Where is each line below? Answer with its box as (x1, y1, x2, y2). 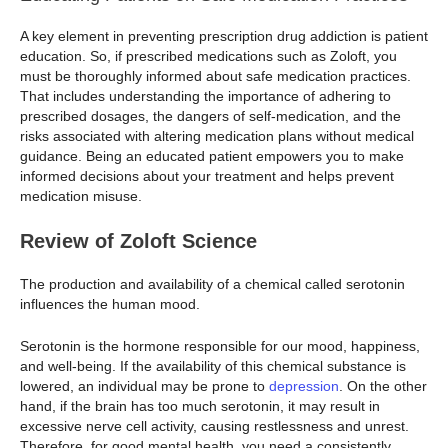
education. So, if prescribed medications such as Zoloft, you (20, 48, 397, 65)
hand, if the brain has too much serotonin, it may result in (20, 398, 380, 415)
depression (269, 378, 339, 395)
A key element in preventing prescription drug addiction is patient (20, 28, 428, 45)
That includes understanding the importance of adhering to (20, 88, 391, 105)
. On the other (339, 378, 427, 395)
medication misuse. (20, 188, 142, 205)
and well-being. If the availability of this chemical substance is (20, 358, 406, 375)
